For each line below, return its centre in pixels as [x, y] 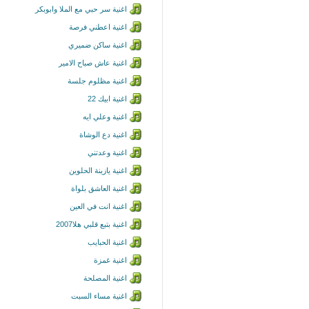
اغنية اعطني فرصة [98, 27]
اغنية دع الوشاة [103, 134]
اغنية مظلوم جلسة [97, 81]
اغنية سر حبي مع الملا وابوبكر [81, 9]
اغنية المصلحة [105, 278]
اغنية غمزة [110, 260]
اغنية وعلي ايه [105, 117]
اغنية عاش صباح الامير [93, 63]
